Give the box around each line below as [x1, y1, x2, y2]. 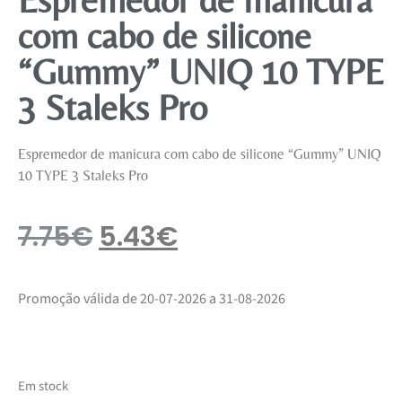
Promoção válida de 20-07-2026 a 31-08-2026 [18, 289, 285, 310]
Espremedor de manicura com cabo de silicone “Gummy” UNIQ [18, 144, 381, 162]
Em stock [18, 376, 68, 396]
